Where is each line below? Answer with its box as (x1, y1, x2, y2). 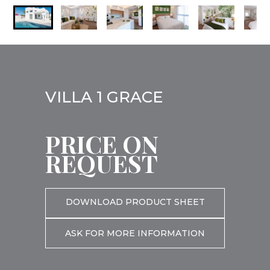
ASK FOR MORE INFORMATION (65, 228, 205, 239)
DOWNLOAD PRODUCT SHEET (65, 196, 205, 208)
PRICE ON (45, 128, 159, 160)
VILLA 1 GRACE (45, 87, 163, 107)
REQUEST (45, 147, 158, 180)
